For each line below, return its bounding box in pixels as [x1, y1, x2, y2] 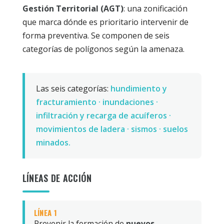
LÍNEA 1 [33, 206, 57, 218]
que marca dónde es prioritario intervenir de [22, 16, 188, 27]
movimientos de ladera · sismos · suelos [35, 123, 188, 134]
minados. [35, 136, 70, 148]
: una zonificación [123, 2, 187, 14]
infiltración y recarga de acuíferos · [35, 109, 171, 121]
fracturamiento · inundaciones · [35, 96, 158, 107]
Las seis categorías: [35, 82, 110, 94]
